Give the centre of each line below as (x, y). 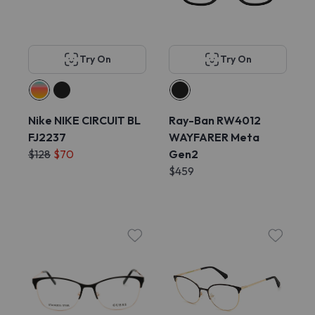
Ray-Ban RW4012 (215, 120)
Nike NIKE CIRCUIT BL (84, 120)
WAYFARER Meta (214, 137)
